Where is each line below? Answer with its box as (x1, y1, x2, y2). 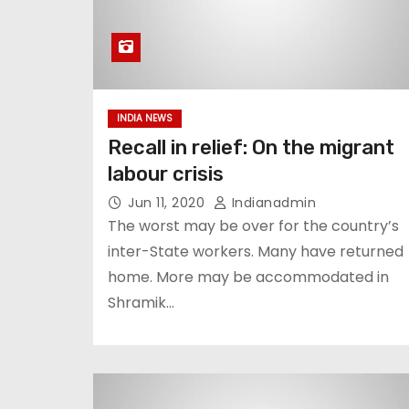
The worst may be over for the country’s (108, 215, 399, 236)
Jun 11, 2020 (128, 194, 209, 212)
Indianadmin (227, 194, 316, 212)
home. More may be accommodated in (108, 267, 389, 288)
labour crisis (108, 162, 224, 186)
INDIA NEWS (117, 111, 173, 125)
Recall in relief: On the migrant (108, 135, 394, 160)
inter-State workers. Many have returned (108, 241, 404, 262)
